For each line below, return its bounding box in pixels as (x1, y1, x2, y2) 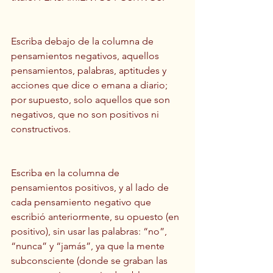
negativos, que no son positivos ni (11, 108, 161, 120)
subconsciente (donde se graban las (11, 254, 170, 266)
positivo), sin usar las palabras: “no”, (11, 225, 169, 237)
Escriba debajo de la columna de (11, 35, 156, 47)
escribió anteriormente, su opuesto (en (11, 210, 182, 222)
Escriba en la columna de (11, 166, 122, 179)
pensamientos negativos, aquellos (11, 49, 161, 62)
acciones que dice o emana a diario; (11, 79, 170, 91)
